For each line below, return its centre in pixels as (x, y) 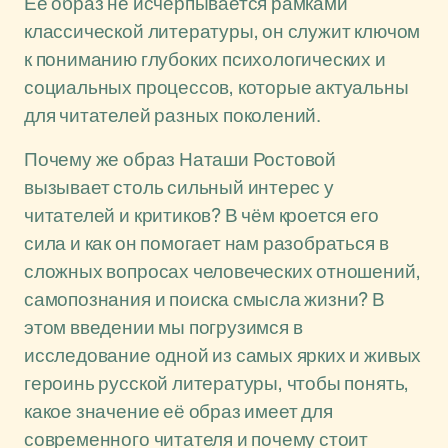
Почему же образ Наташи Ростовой (180, 159)
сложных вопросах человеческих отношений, (222, 271)
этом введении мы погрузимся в (163, 327)
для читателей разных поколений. (173, 115)
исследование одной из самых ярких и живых (223, 355)
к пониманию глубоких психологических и (205, 59)
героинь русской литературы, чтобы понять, (217, 383)
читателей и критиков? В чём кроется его (201, 215)
